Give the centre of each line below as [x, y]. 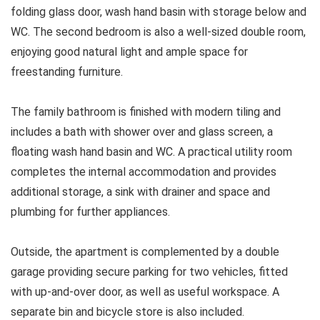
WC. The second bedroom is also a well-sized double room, [158, 31]
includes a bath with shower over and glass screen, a [142, 131]
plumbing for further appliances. [90, 211]
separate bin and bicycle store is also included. [127, 311]
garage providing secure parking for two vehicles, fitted [149, 271]
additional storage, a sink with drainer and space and [140, 191]
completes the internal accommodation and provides [144, 171]
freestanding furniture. [67, 71]
